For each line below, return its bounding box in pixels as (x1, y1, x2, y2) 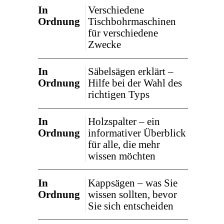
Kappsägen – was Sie (88, 177, 177, 189)
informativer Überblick (88, 127, 186, 139)
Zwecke (88, 38, 121, 50)
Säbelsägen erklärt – (88, 65, 173, 77)
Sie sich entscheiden (88, 200, 173, 212)
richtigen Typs (88, 88, 149, 100)
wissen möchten (88, 150, 155, 162)
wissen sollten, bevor (88, 188, 177, 200)
